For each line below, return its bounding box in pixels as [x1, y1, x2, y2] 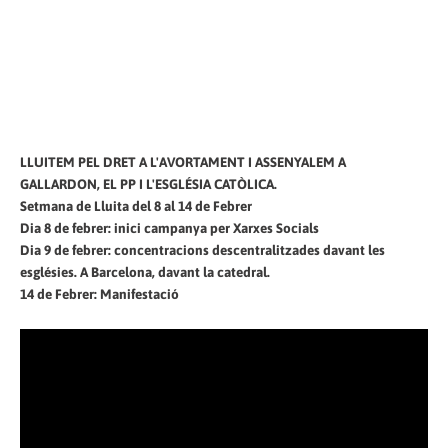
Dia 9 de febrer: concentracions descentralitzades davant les [20, 241, 385, 258]
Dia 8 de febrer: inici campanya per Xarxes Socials [20, 219, 319, 236]
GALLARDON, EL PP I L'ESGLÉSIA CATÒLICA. [20, 175, 277, 192]
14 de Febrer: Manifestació [20, 285, 179, 302]
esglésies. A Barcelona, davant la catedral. [20, 263, 270, 280]
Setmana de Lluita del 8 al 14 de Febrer [20, 197, 252, 214]
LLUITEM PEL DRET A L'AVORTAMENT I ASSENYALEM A [20, 153, 346, 170]
